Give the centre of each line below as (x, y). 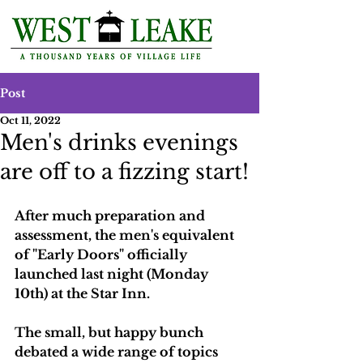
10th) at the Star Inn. (82, 293)
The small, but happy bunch (111, 332)
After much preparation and (111, 216)
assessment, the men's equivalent (126, 235)
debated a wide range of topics (118, 352)
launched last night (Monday (113, 274)
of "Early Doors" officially (102, 254)
